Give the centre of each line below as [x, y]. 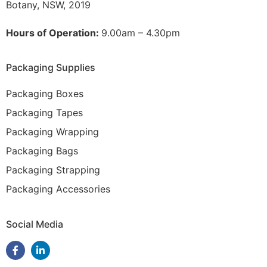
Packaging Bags [42, 151]
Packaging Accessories [58, 189]
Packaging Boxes [45, 94]
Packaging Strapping [53, 170]
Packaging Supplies [51, 68]
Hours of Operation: [54, 32]
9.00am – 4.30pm [141, 32]
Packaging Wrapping [52, 132]
